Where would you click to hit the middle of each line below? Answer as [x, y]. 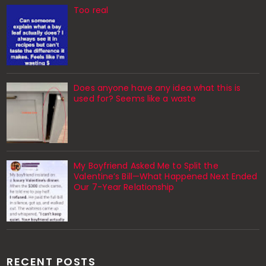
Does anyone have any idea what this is [157, 88]
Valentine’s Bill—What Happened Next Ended [166, 177]
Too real [91, 10]
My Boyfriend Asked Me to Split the [146, 166]
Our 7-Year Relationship [124, 187]
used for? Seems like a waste [135, 98]
